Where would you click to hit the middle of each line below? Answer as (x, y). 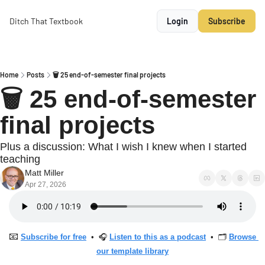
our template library (132, 251)
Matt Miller (44, 173)
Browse (243, 237)
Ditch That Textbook (46, 21)
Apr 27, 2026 (46, 185)
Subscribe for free (54, 237)
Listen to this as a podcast (158, 237)
